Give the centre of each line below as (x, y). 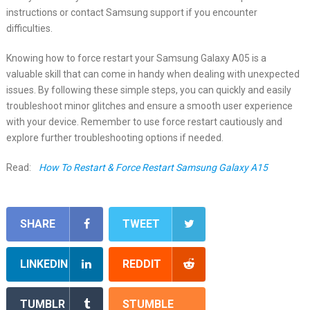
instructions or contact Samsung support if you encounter (131, 12)
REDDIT (142, 264)
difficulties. (29, 28)
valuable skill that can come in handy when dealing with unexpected (153, 74)
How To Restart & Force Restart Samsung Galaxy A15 (153, 167)
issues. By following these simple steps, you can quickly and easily (148, 90)
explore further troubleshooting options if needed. (115, 137)
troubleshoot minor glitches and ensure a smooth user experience (149, 106)
